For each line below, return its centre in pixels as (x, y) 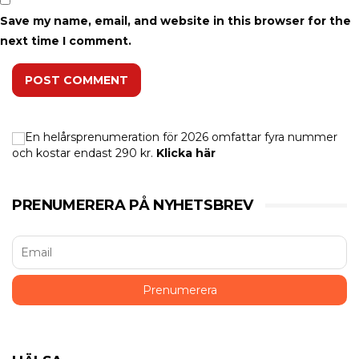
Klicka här (186, 153)
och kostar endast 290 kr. (83, 153)
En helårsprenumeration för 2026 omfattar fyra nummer (181, 137)
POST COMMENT (77, 80)
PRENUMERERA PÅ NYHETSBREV (133, 205)
